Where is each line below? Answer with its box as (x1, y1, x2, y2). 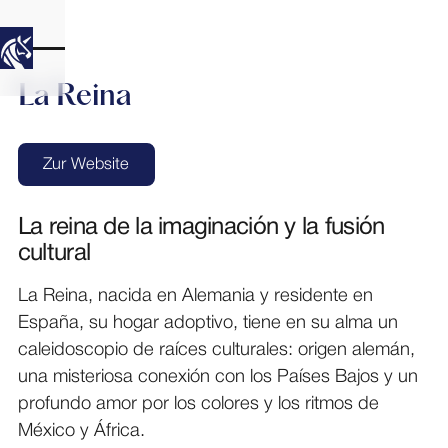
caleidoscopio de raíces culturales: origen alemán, (17, 341, 415, 359)
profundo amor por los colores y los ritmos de (17, 395, 379, 413)
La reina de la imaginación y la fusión (17, 216, 385, 239)
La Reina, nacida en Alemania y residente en (17, 287, 373, 305)
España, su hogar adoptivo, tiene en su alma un (17, 314, 398, 332)
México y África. (17, 422, 145, 440)
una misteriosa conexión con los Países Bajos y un (17, 368, 418, 386)
